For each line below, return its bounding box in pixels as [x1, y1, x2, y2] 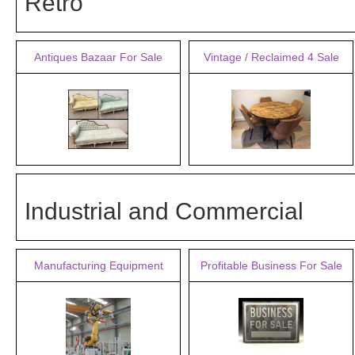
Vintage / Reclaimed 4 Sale [203, 51, 339, 63]
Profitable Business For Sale [200, 259, 342, 272]
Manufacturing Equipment [33, 259, 163, 272]
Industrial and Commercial [25, 198, 303, 224]
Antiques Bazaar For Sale [34, 51, 162, 63]
